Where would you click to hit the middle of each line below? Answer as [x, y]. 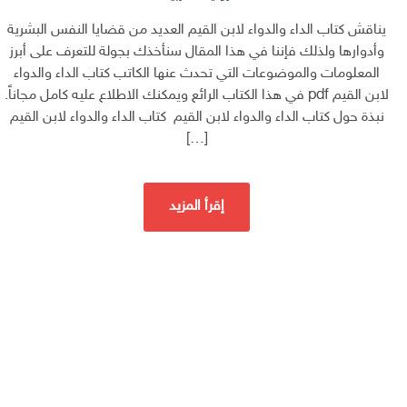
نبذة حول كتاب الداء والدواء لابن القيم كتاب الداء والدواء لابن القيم [197, 118]
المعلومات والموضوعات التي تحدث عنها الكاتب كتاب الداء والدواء [197, 74]
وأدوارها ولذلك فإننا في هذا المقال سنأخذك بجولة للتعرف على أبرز [197, 53]
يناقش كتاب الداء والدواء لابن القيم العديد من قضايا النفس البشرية [197, 31]
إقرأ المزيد [197, 207]
